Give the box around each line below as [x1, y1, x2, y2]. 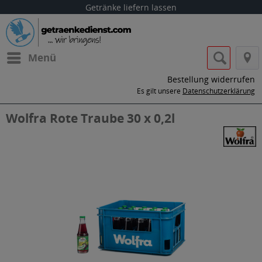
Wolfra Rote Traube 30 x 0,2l [6, 110, 175, 126]
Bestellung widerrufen [167, 74, 255, 85]
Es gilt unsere [137, 86, 182, 96]
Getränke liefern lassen [85, 2, 177, 13]
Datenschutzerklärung [182, 86, 255, 96]
